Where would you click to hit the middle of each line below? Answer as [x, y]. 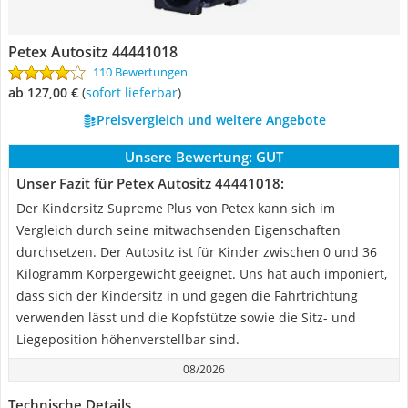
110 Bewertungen [140, 72]
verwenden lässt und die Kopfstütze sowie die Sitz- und [186, 317]
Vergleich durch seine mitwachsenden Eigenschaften [178, 230]
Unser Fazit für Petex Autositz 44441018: [150, 183]
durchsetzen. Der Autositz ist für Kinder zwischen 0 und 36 [197, 252]
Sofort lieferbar [135, 92]
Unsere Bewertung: [189, 157]
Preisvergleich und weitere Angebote [211, 120]
